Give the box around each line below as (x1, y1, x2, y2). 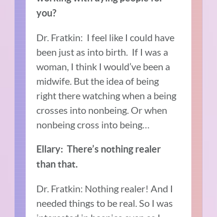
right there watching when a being (36, 90, 177, 102)
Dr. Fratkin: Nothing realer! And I (36, 183, 173, 195)
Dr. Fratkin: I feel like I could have (36, 31, 175, 44)
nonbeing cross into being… (36, 119, 150, 131)
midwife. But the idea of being (36, 75, 159, 87)
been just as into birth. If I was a (36, 46, 169, 58)
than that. (36, 158, 78, 170)
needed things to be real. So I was (36, 197, 173, 209)
